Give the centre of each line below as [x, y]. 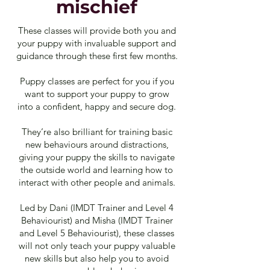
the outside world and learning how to [97, 169]
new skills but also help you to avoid [97, 258]
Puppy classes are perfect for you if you [97, 81]
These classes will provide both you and [97, 30]
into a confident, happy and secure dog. [97, 106]
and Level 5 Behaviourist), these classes [97, 233]
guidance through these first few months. [97, 55]
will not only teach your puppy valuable [97, 245]
